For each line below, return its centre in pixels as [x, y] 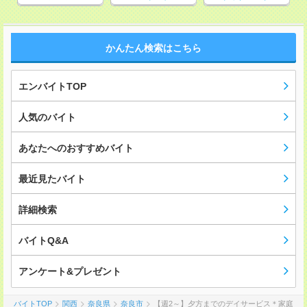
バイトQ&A [44, 241]
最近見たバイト [52, 179]
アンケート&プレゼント [70, 272]
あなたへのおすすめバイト [76, 148]
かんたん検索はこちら [153, 48]
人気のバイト [47, 118]
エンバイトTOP [52, 87]
